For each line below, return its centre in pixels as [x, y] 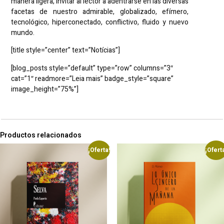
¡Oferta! [99, 150]
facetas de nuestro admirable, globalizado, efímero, [100, 11]
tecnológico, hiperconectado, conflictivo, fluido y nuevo [100, 22]
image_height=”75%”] [45, 89]
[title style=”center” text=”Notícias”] [65, 50]
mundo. [23, 32]
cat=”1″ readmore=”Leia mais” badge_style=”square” [92, 78]
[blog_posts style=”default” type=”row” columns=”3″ [92, 68]
